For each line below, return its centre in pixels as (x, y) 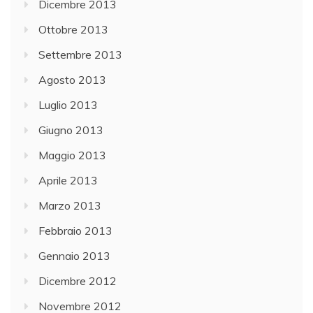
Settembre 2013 (80, 55)
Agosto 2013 (72, 80)
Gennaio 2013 (74, 256)
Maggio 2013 (72, 155)
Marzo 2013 (70, 206)
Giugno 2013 (71, 130)
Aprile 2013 (68, 181)
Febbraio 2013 (75, 231)
